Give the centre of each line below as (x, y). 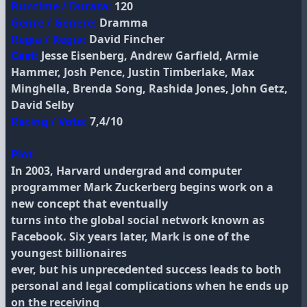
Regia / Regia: (49, 39)
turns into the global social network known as (138, 220)
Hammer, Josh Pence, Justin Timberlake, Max (133, 72)
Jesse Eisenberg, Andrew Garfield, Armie (148, 56)
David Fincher (125, 39)
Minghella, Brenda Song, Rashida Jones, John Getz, (149, 88)
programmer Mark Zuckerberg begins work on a (142, 187)
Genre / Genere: (54, 23)
